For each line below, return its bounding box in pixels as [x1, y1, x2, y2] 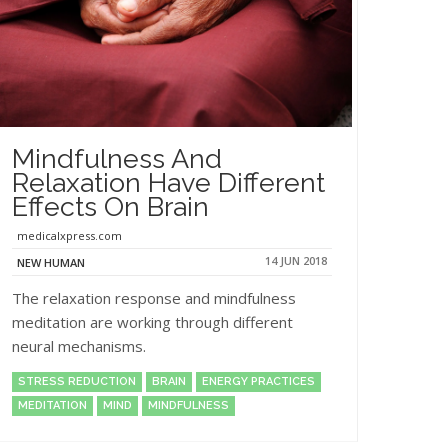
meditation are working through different [12, 312, 293, 333]
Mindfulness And [12, 143, 222, 175]
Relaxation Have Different [12, 167, 325, 199]
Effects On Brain [12, 191, 209, 223]
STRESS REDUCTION [18, 375, 136, 389]
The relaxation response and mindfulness [12, 288, 296, 309]
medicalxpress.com [17, 228, 122, 244]
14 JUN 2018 [265, 253, 327, 269]
